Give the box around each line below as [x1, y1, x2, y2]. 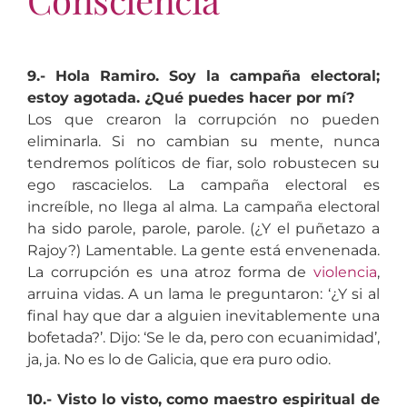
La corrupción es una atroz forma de [26, 263, 314, 281]
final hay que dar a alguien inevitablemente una [26, 306, 381, 324]
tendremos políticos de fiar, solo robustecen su [26, 154, 381, 172]
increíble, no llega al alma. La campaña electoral [26, 197, 381, 215]
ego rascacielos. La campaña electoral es [26, 175, 381, 194]
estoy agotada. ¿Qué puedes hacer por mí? [26, 88, 354, 106]
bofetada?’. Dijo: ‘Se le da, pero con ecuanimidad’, [26, 328, 381, 346]
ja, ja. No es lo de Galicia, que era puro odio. [26, 350, 331, 368]
